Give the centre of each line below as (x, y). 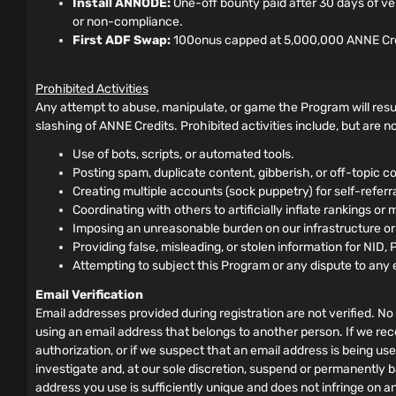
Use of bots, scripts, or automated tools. (183, 154)
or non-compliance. (128, 22)
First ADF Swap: (122, 41)
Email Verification (89, 295)
